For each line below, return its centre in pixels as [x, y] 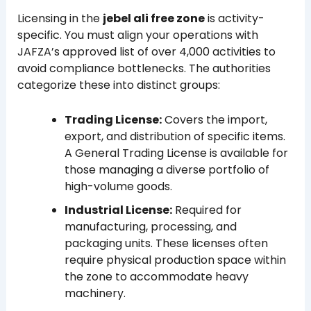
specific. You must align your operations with [137, 35]
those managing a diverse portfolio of [167, 169]
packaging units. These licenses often [166, 243]
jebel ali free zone [153, 19]
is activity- [234, 19]
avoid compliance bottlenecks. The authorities [144, 69]
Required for [207, 210]
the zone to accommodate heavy [156, 276]
